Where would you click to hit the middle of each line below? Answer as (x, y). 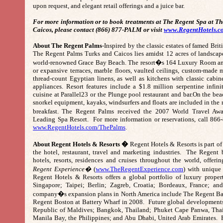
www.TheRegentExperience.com (139, 169)
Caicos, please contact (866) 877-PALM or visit (98, 30)
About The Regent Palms (68, 46)
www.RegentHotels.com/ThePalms (79, 127)
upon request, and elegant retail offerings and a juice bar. (110, 6)
